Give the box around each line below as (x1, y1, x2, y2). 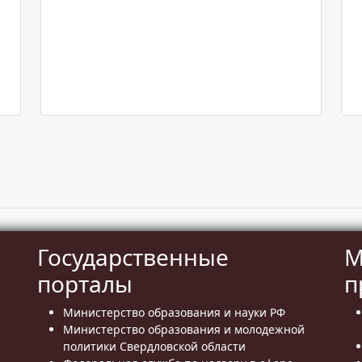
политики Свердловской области (63, 339, 246, 355)
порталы (37, 268, 133, 300)
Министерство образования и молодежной (63, 322, 305, 338)
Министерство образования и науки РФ (63, 305, 285, 321)
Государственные (37, 242, 229, 273)
